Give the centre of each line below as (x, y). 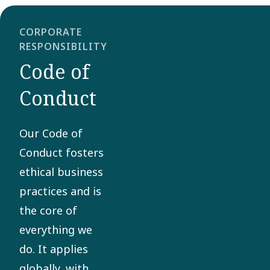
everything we (56, 230)
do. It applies (54, 249)
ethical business (61, 172)
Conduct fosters (61, 153)
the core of (48, 211)
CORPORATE (51, 32)
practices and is (60, 191)
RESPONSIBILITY (63, 47)
